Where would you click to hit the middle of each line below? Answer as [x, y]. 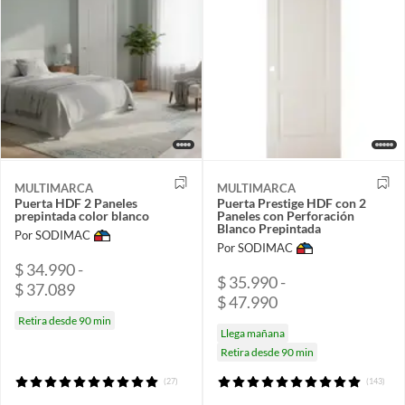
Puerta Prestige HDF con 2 [292, 202]
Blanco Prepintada [269, 228]
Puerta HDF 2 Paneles [76, 202]
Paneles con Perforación [286, 215]
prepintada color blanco [82, 215]
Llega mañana [253, 333]
